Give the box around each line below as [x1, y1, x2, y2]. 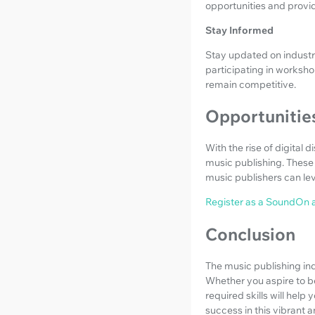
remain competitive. [205, 77, 296, 91]
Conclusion [205, 224, 295, 245]
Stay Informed [205, 23, 274, 37]
